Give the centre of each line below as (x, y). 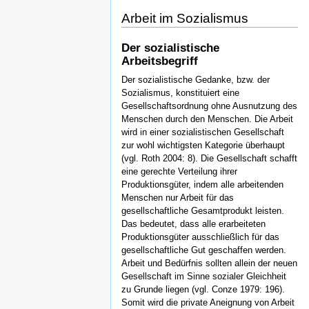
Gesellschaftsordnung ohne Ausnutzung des (209, 106)
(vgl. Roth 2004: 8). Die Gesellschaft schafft (209, 159)
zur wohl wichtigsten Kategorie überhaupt (203, 146)
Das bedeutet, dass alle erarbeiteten (193, 224)
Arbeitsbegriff (160, 61)
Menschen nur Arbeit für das (178, 198)
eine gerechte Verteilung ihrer (179, 172)
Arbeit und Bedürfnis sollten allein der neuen (209, 263)
